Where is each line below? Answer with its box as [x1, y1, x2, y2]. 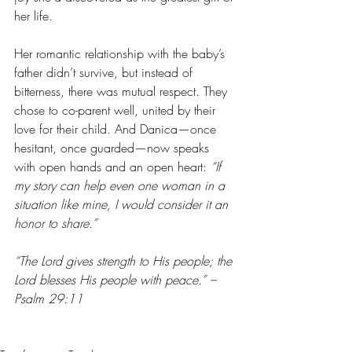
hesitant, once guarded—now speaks [14, 139, 213, 156]
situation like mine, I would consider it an [14, 196, 232, 213]
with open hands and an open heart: [14, 158, 211, 175]
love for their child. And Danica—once [14, 120, 220, 137]
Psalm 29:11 [14, 290, 83, 307]
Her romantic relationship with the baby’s [14, 45, 229, 62]
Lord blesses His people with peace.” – [14, 271, 220, 288]
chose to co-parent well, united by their [14, 101, 219, 119]
